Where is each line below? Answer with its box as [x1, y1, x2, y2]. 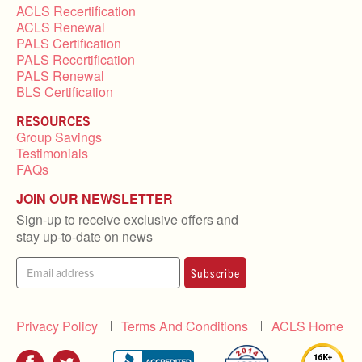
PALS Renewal [16, 66, 104, 86]
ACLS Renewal [16, 18, 105, 37]
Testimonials [16, 144, 88, 163]
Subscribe [191, 265, 240, 281]
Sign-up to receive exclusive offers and [16, 210, 238, 229]
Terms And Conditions [121, 317, 248, 336]
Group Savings [16, 128, 102, 147]
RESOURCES [16, 112, 90, 129]
